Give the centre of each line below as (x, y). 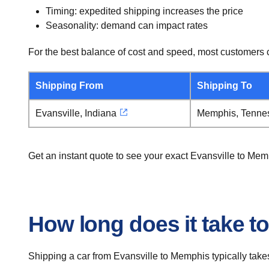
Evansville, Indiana (76, 113)
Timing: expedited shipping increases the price (144, 11)
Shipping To (225, 86)
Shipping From (69, 86)
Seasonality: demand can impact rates (126, 26)
